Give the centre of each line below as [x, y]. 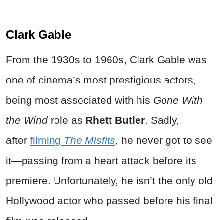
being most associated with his [78, 100]
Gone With [178, 100]
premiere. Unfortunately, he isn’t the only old [109, 180]
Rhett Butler [114, 120]
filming [47, 140]
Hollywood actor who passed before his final [109, 200]
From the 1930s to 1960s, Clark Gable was [106, 59]
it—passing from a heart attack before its [101, 160]
